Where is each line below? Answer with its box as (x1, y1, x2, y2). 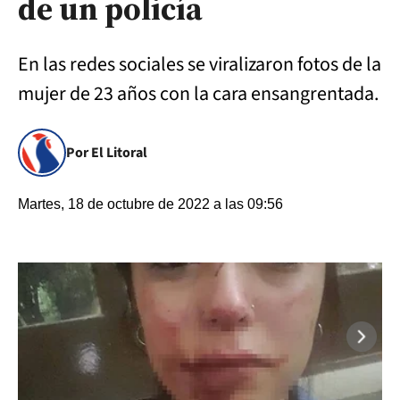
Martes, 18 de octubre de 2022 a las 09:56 (18, 196, 283, 212)
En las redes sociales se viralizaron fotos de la (18, 50, 381, 79)
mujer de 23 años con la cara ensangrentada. (18, 79, 382, 108)
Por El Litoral (66, 143, 147, 162)
